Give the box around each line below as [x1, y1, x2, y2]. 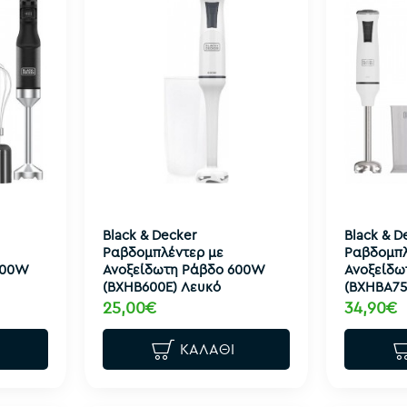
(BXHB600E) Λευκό [102, 277, 221, 295]
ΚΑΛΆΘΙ [180, 340, 235, 359]
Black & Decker [102, 225, 196, 243]
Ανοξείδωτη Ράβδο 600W [102, 260, 264, 278]
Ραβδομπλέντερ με [102, 243, 223, 261]
